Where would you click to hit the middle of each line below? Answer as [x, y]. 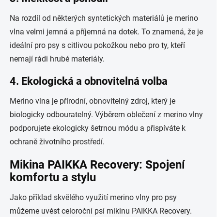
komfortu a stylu [53, 177]
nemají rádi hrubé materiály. [57, 59]
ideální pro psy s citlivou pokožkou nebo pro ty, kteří [97, 45]
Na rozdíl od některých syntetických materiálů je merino [104, 18]
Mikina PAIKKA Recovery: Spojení [97, 165]
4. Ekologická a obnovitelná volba [89, 81]
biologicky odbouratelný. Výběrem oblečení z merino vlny [106, 115]
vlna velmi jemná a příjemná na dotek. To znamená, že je [106, 32]
